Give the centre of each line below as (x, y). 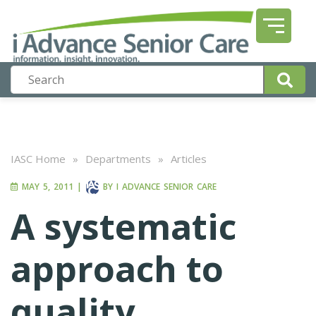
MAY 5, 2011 (46, 187)
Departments (118, 159)
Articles (189, 159)
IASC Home (38, 159)
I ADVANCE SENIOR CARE (166, 187)
